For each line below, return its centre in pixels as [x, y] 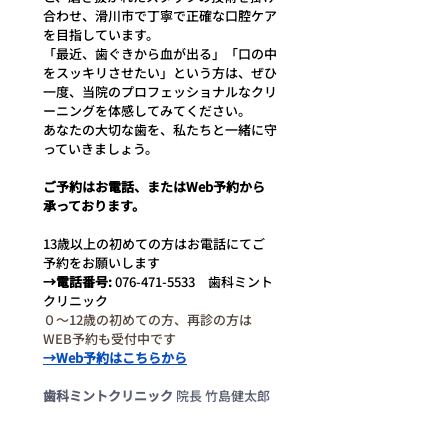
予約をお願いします [101, 263]
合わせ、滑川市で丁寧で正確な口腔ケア [160, 16]
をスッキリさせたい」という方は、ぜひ [160, 73]
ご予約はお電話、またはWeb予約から [154, 187]
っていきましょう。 [100, 149]
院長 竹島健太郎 [221, 396]
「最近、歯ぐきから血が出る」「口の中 [160, 54]
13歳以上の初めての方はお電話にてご [154, 244]
